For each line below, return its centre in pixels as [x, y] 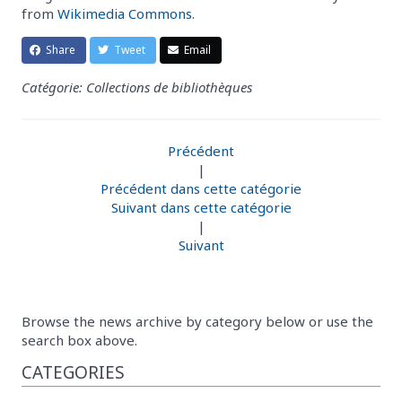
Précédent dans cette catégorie [201, 188]
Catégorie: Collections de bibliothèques [137, 87]
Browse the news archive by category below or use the [197, 321]
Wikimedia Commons [125, 13]
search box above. [79, 340]
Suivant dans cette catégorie [201, 207]
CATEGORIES [73, 372]
